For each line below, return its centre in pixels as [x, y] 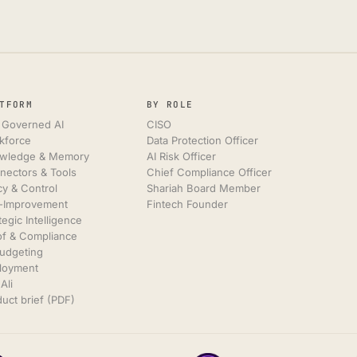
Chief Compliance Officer [210, 172]
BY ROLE [170, 104]
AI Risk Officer [182, 156]
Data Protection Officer [203, 140]
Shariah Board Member [204, 188]
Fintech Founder [188, 204]
